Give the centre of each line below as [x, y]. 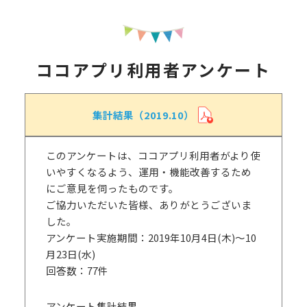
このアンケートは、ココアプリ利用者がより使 [153, 156]
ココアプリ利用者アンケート [153, 69]
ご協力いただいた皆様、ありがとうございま [149, 205]
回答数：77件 [77, 271]
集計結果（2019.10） [143, 114]
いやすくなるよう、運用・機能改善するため [149, 172]
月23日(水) [71, 254]
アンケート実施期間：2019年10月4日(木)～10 [151, 238]
